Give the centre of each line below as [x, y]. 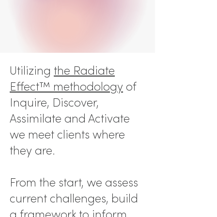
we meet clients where [67, 134]
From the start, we [57, 182]
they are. [32, 150]
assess [122, 182]
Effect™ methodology [66, 86]
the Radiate [84, 70]
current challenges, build [74, 198]
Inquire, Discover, [54, 102]
